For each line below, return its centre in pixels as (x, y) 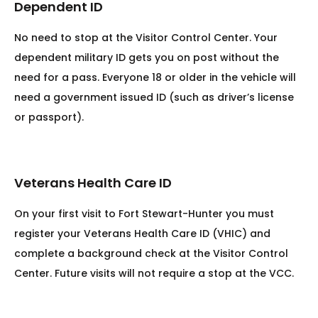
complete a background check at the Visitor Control (151, 254)
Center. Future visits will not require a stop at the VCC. (154, 274)
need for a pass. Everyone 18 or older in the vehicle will (155, 78)
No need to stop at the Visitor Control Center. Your (146, 38)
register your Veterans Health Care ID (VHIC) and (142, 234)
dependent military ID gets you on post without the (147, 58)
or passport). (50, 117)
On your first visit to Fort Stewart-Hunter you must (144, 214)
